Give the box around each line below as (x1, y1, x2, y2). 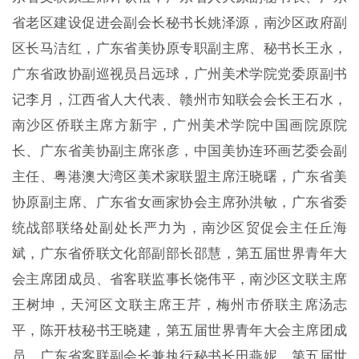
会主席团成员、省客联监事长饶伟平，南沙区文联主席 (11, 268, 348, 288)
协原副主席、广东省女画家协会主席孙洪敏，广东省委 (11, 191, 348, 211)
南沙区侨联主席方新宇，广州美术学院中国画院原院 (11, 114, 348, 134)
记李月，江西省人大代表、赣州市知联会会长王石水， (11, 88, 348, 108)
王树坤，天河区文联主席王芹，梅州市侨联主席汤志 (11, 293, 348, 313)
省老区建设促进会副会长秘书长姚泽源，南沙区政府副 (11, 11, 348, 31)
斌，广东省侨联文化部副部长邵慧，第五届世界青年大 (11, 242, 348, 262)
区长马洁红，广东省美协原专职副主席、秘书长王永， (11, 37, 348, 57)
